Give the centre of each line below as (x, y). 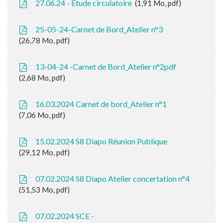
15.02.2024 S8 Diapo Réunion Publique (101, 141)
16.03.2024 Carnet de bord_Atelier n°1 (101, 104)
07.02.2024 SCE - (64, 216)
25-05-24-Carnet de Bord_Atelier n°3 (99, 29)
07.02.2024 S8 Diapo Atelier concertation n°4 (112, 179)
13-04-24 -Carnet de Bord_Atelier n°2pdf (105, 67)
